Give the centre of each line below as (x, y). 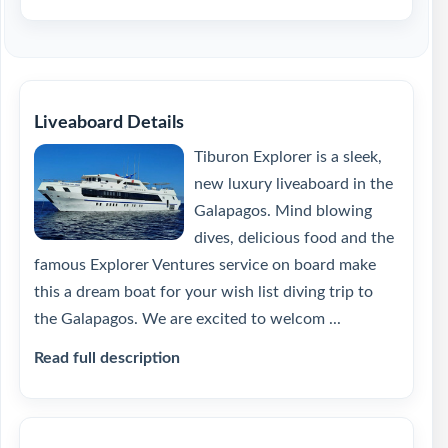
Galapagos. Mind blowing (283, 211)
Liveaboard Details (109, 123)
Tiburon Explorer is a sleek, (288, 157)
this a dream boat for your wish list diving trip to (203, 292)
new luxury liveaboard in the (293, 184)
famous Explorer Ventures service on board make (205, 265)
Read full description (107, 358)
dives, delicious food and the (294, 238)
